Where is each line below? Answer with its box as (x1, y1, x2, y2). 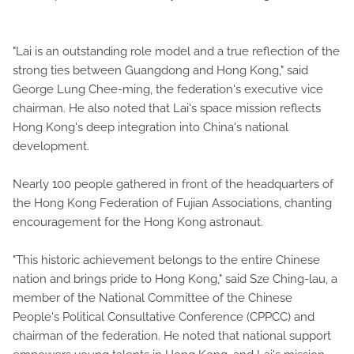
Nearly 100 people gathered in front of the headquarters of (13, 176, 333, 191)
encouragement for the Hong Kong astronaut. (13, 214, 263, 229)
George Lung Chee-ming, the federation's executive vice (13, 81, 323, 96)
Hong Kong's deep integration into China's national (13, 119, 288, 134)
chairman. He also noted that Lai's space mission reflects (13, 100, 321, 115)
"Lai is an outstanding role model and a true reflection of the (13, 43, 340, 58)
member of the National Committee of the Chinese (13, 290, 292, 305)
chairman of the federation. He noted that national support (13, 328, 331, 343)
